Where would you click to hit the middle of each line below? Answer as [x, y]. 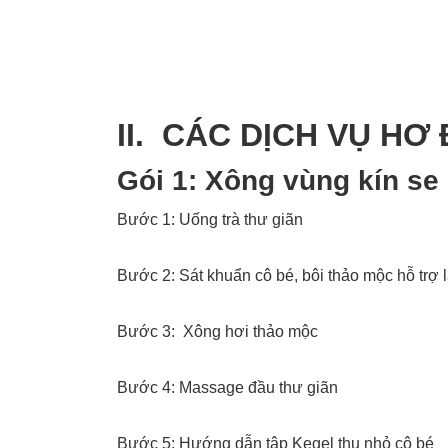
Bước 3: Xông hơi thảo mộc [217, 332]
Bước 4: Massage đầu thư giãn [227, 388]
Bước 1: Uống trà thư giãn [210, 220]
